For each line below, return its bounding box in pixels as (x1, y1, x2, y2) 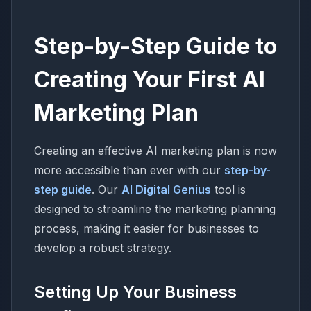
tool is (211, 182, 246, 196)
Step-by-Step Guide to (34, 32, 277, 60)
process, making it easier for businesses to (34, 221, 259, 235)
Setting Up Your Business (34, 281, 237, 302)
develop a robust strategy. (34, 240, 171, 255)
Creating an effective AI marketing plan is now (34, 143, 277, 158)
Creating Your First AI (34, 65, 265, 93)
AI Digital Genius (121, 182, 211, 196)
